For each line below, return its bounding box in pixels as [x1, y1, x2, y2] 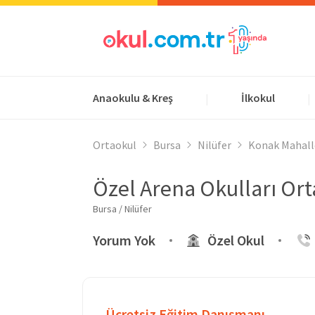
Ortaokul [93, 138, 136, 152]
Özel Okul [207, 231, 264, 249]
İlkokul [241, 91, 275, 105]
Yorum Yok [93, 231, 155, 249]
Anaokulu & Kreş [93, 91, 173, 105]
